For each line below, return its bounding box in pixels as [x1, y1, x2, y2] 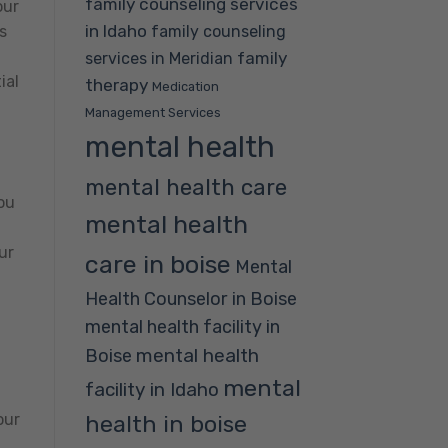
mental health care [84, 173, 287, 201]
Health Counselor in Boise [84, 287, 297, 310]
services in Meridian [84, 48, 233, 68]
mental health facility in [84, 315, 280, 338]
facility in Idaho [84, 377, 219, 401]
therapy [84, 74, 148, 95]
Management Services [84, 104, 221, 120]
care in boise [84, 249, 231, 279]
